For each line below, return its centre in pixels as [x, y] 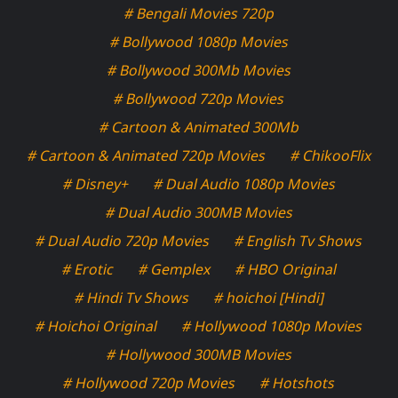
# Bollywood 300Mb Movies [199, 70]
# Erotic [88, 269]
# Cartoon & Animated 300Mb [199, 127]
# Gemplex [174, 269]
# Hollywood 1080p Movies [272, 326]
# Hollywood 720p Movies [149, 382]
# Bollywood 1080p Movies [199, 41]
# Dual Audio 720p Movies [123, 240]
